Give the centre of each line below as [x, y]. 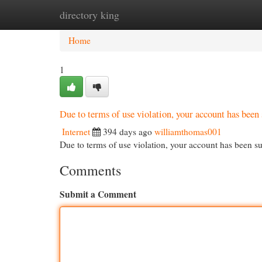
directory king [89, 15]
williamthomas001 [188, 132]
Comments [90, 170]
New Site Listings [149, 15]
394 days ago [127, 132]
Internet [76, 132]
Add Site [215, 15]
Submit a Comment [98, 194]
